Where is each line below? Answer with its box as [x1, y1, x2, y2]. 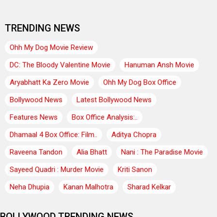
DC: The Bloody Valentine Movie [10, 60, 110, 69]
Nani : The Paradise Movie [121, 147, 203, 156]
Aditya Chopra [111, 130, 156, 139]
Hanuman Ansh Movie [124, 60, 194, 69]
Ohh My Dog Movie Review [10, 43, 93, 52]
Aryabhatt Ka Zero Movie [10, 77, 89, 87]
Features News [10, 112, 58, 122]
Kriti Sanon [118, 165, 152, 174]
